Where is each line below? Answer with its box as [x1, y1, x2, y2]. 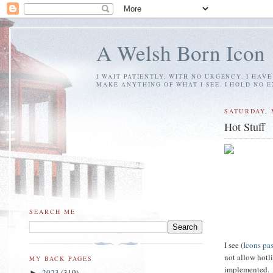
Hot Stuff [224, 119, 266, 134]
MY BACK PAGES [29, 253, 93, 263]
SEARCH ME [29, 207, 76, 216]
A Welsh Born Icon [96, 38, 265, 67]
